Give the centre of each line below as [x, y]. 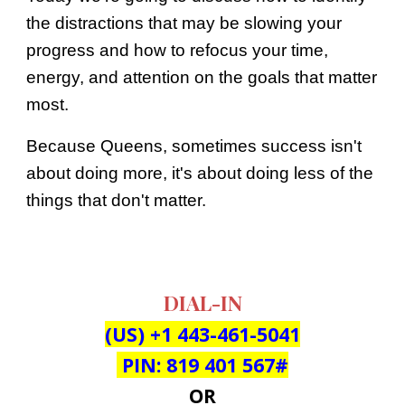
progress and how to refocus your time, [178, 51]
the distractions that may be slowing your [184, 24]
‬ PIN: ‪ [141, 365]
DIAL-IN [202, 303]
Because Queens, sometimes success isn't [194, 146]
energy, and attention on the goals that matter [202, 78]
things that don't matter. [117, 201]
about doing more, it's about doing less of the [200, 174]
